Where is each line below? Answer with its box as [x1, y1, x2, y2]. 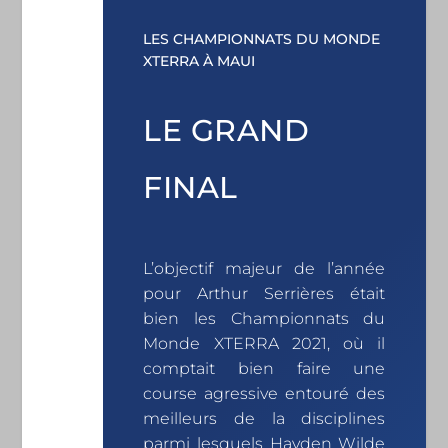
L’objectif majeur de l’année [143, 259, 386, 279]
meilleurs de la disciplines [143, 409, 386, 429]
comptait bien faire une [143, 359, 386, 379]
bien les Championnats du [143, 309, 386, 329]
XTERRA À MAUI [143, 52, 256, 71]
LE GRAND [143, 112, 310, 150]
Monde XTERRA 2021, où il [143, 334, 386, 354]
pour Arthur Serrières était [143, 284, 386, 304]
